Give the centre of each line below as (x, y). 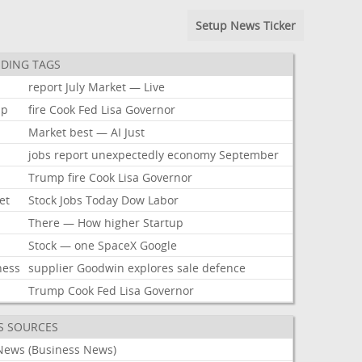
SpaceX (118, 245)
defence (224, 268)
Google (159, 245)
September (249, 155)
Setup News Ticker (245, 25)
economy (192, 155)
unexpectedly (128, 155)
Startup (164, 223)
